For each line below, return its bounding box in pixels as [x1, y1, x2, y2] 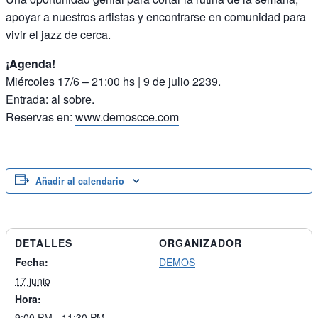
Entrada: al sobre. [6, 90, 94, 107]
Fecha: [15, 254, 48, 269]
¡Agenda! [6, 55, 55, 72]
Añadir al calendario [35, 174, 124, 187]
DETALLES [15, 235, 72, 250]
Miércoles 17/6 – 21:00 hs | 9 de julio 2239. [6, 72, 221, 89]
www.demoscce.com [75, 108, 179, 125]
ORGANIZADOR [159, 235, 242, 250]
